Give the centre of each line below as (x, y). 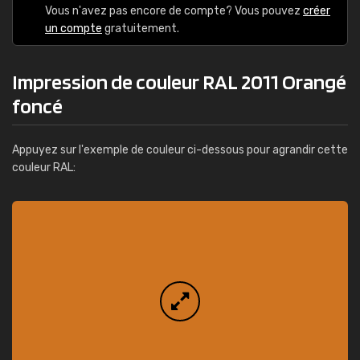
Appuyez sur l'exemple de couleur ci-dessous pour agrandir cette (180, 150)
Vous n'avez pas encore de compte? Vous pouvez (174, 11)
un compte (74, 29)
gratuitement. (141, 29)
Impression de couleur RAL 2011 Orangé (179, 82)
